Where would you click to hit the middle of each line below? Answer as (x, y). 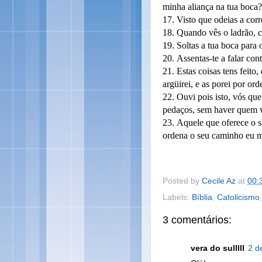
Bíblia (202, 197)
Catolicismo (238, 197)
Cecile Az (219, 181)
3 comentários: (197, 220)
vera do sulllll (218, 248)
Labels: (177, 197)
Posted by (182, 181)
